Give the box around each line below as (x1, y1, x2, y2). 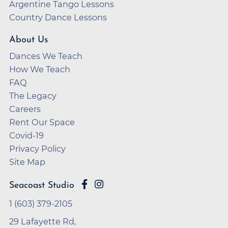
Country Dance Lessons (9, 12, 107, 23)
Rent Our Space (9, 117, 75, 127)
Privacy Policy (9, 143, 66, 154)
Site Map (9, 156, 45, 167)
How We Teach (9, 64, 70, 74)
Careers (9, 103, 41, 114)
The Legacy (9, 90, 56, 101)
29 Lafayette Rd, (9, 216, 76, 226)
